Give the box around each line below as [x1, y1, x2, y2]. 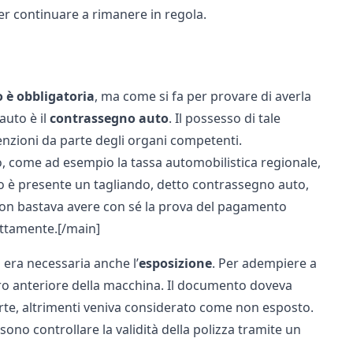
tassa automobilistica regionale [130, 154, 318, 171]
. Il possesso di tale [168, 110, 281, 127]
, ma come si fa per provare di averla [94, 87, 311, 105]
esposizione [138, 255, 212, 272]
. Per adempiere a [211, 255, 317, 272]
